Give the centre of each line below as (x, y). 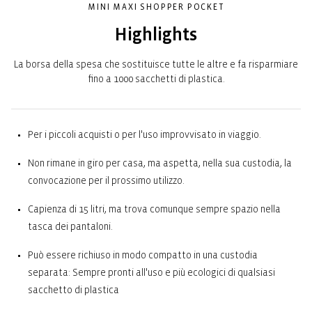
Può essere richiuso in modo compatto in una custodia (143, 255)
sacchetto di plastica (73, 290)
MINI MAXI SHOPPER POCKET (156, 7)
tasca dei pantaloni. (70, 226)
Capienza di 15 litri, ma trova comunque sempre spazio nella (154, 209)
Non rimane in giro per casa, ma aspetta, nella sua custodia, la (160, 163)
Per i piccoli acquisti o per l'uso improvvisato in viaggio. (145, 134)
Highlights (156, 34)
